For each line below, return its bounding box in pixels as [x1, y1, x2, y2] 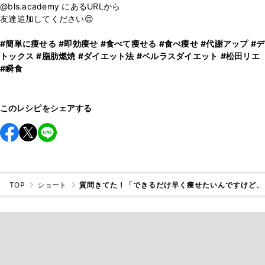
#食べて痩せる [100, 38, 157, 49]
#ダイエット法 [77, 51, 134, 62]
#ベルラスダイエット [136, 51, 218, 62]
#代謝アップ [201, 38, 248, 49]
